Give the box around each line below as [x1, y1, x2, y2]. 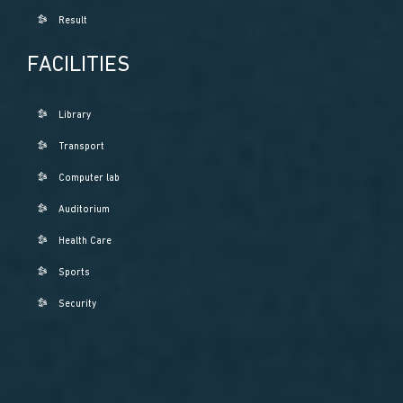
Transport [58, 141, 105, 152]
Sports [58, 267, 91, 278]
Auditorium [58, 204, 111, 215]
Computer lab [58, 173, 121, 184]
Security [58, 299, 97, 309]
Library [58, 110, 92, 121]
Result [58, 15, 88, 26]
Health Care [58, 236, 112, 246]
